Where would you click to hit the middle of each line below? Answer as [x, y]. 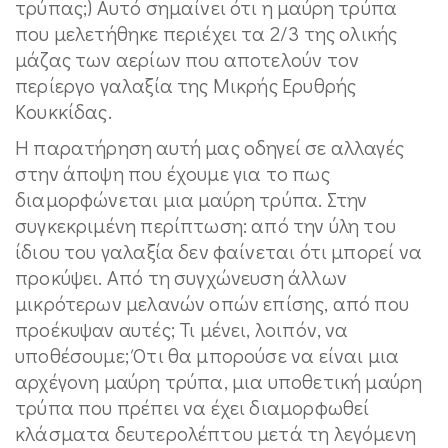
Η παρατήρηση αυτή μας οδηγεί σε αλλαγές [210, 147]
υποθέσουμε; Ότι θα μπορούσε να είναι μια [207, 355]
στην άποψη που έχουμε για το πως [172, 173]
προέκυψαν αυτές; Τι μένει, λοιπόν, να [182, 329]
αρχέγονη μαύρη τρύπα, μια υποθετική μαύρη [219, 381]
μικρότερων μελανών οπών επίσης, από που [212, 303]
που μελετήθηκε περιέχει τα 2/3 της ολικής [206, 33]
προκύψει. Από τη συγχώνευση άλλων [181, 277]
